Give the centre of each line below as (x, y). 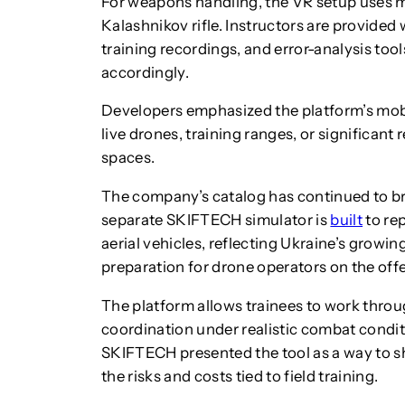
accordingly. (146, 72)
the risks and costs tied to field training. (240, 376)
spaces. (128, 158)
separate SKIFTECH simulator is (216, 220)
